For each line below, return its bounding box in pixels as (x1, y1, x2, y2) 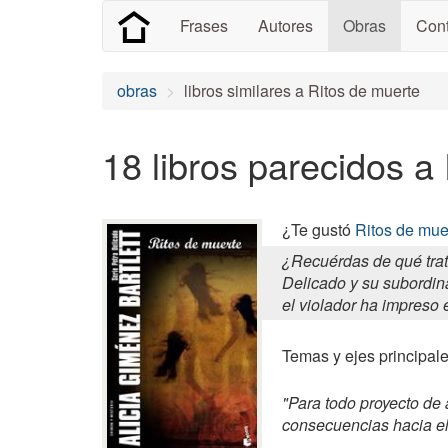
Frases (180, 14, 228, 37)
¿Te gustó (282, 218, 355, 241)
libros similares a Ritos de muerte (184, 79, 420, 102)
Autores (258, 14, 313, 37)
